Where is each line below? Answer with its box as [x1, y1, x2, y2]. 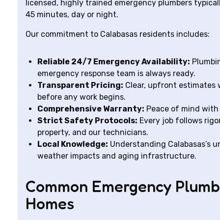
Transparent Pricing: [37, 81, 123, 90]
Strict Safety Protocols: [37, 116, 137, 125]
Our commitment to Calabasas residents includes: [26, 29, 210, 39]
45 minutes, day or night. [26, 10, 118, 19]
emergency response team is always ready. [37, 69, 195, 78]
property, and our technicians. [37, 128, 148, 137]
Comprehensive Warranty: [37, 104, 144, 113]
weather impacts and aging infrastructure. [37, 151, 196, 161]
